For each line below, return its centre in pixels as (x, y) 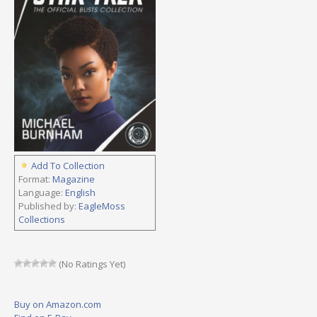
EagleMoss (102, 206)
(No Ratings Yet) (91, 264)
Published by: (48, 206)
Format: (35, 179)
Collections (42, 219)
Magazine (74, 179)
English (80, 192)
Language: (42, 192)
